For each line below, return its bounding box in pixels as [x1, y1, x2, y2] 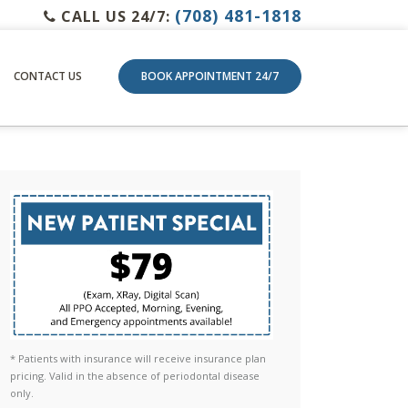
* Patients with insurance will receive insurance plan [9, 351, 266, 365]
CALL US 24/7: [56, 5, 175, 26]
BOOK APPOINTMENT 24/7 [141, 68, 279, 85]
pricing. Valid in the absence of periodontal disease [9, 368, 260, 382]
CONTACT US [14, 67, 82, 84]
